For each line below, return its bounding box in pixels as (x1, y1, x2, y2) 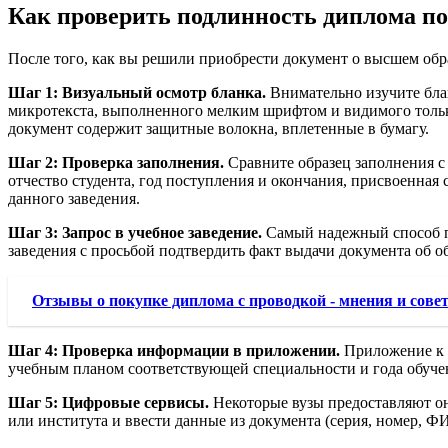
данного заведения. (8, 190, 140, 208)
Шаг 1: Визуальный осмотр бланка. (8, 84, 266, 102)
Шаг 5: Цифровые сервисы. (8, 394, 209, 412)
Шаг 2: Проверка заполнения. (8, 154, 224, 172)
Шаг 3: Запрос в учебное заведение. (8, 224, 262, 242)
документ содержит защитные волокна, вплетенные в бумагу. (8, 120, 429, 138)
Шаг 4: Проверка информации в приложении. (8, 342, 340, 360)
